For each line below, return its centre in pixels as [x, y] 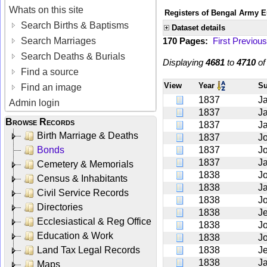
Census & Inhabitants [82, 178]
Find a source [49, 72]
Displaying [184, 62]
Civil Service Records [83, 193]
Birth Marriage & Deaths [88, 135]
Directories [60, 207]
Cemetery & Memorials [85, 164]
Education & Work [75, 235]
